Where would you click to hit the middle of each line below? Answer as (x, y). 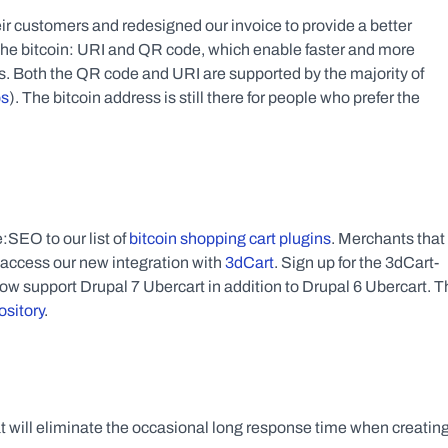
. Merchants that (388, 238)
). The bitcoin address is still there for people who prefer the (214, 97)
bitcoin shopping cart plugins (230, 238)
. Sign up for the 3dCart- (356, 262)
